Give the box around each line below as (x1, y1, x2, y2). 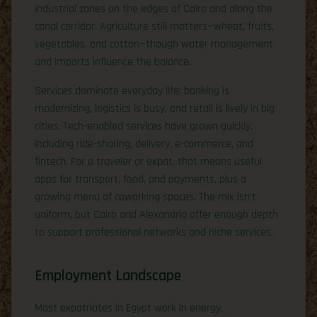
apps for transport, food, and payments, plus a (35, 171, 246, 187)
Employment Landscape (35, 265, 181, 285)
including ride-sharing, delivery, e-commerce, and (35, 136, 253, 151)
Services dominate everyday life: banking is (35, 83, 229, 98)
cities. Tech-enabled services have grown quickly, (35, 118, 253, 134)
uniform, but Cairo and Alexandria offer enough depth (35, 207, 278, 222)
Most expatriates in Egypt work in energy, (35, 300, 223, 316)
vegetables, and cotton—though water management (35, 36, 273, 52)
